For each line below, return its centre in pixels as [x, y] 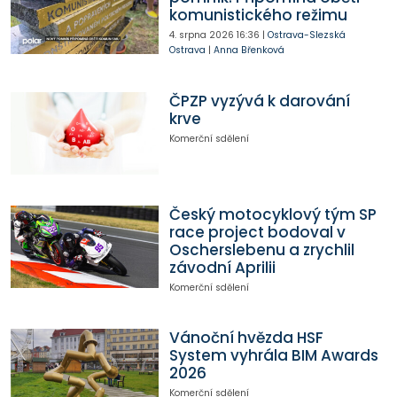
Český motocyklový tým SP [272, 214]
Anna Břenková [249, 51]
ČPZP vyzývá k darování [259, 101]
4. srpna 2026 [201, 35]
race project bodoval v [257, 232]
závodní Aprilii [222, 267]
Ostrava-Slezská [306, 35]
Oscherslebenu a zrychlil [261, 249]
